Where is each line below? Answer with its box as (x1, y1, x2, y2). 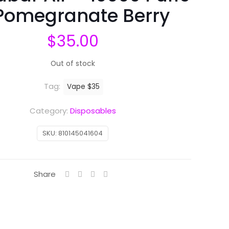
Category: (29, 105, 70, 116)
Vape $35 (66, 82, 100, 91)
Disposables (70, 105, 116, 116)
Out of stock (50, 59, 95, 68)
